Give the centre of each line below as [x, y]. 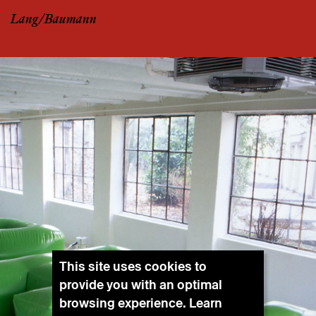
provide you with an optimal [141, 285]
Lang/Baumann [54, 20]
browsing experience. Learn [141, 303]
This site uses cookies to [133, 266]
